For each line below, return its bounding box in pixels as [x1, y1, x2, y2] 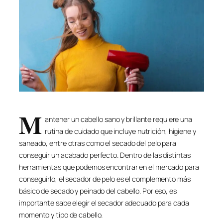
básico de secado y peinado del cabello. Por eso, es [19, 186, 177, 196]
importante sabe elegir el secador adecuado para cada [19, 198, 189, 208]
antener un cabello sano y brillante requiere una [44, 114, 192, 124]
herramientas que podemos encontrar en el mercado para [19, 162, 199, 172]
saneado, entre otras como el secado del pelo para [19, 138, 177, 148]
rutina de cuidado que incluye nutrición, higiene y [44, 126, 196, 136]
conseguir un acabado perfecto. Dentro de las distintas [19, 150, 191, 160]
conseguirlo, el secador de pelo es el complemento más [19, 174, 191, 184]
